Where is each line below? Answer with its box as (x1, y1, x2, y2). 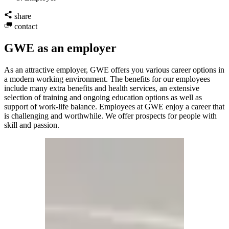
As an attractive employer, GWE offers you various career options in (4, 65, 224, 74)
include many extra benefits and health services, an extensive (4, 83, 199, 93)
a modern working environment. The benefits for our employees (4, 74, 210, 83)
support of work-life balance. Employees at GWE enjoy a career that (4, 102, 224, 111)
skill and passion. (4, 120, 59, 129)
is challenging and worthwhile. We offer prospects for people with (4, 111, 217, 120)
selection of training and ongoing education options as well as (4, 93, 202, 102)
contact (14, 21, 37, 31)
